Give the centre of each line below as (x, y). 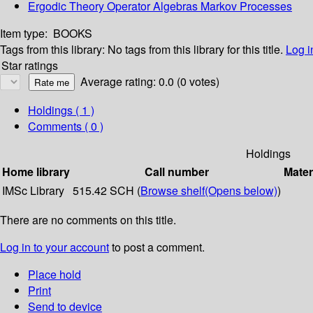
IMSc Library (33, 191)
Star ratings (30, 66)
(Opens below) (241, 191)
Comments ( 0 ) (66, 126)
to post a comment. (157, 247)
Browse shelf (173, 191)
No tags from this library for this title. (195, 50)
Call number (177, 172)
